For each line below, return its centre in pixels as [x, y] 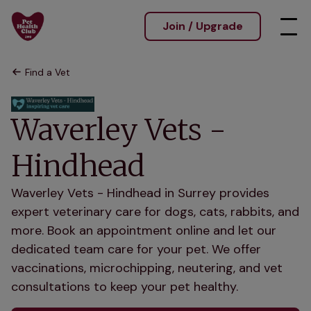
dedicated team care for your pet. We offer [136, 250]
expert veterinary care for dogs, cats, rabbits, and [155, 212]
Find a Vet [48, 72]
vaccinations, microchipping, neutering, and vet [147, 268]
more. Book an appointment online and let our [144, 231]
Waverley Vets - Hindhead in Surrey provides [140, 193]
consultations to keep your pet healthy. [125, 287]
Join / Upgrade [203, 26]
